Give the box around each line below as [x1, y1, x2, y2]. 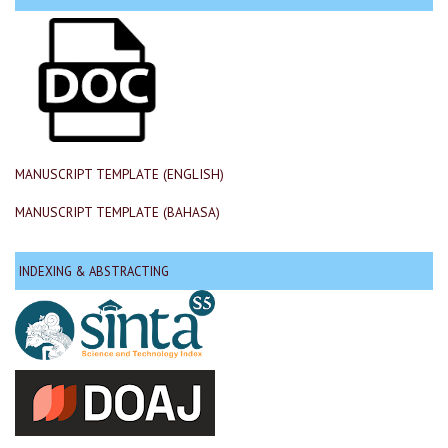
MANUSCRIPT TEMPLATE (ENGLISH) [15, 165, 224, 184]
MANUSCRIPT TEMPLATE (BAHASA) [15, 203, 220, 222]
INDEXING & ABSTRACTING [19, 262, 169, 279]
